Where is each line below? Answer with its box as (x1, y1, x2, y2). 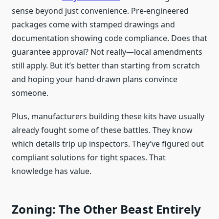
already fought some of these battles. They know (12, 125, 193, 136)
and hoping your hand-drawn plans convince (12, 74, 177, 85)
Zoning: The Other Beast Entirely (12, 201, 201, 218)
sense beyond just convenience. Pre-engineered (12, 5, 189, 17)
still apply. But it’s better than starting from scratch (12, 60, 200, 71)
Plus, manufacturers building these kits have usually (12, 111, 204, 122)
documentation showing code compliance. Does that (12, 33, 207, 44)
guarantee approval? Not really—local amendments (12, 46, 202, 58)
